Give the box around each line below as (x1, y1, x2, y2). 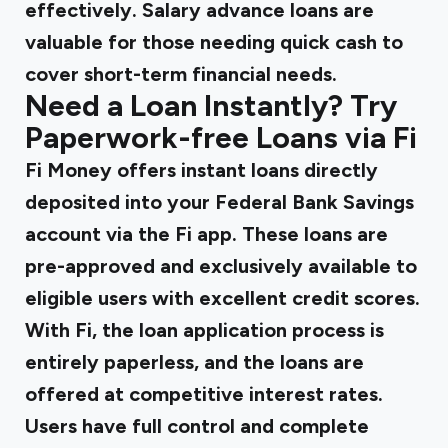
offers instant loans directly (117, 158, 378, 182)
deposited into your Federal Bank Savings (25, 190, 414, 214)
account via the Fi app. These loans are (25, 222, 388, 246)
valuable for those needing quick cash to (25, 30, 403, 54)
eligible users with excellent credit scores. (25, 286, 420, 310)
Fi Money (25, 158, 117, 182)
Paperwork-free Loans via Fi (25, 119, 417, 156)
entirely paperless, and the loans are (25, 350, 364, 374)
